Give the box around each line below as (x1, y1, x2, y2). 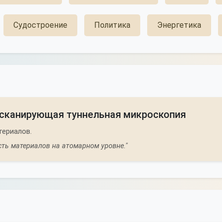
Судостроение (13, 20, 67, 30)
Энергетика (157, 20, 201, 30)
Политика (94, 20, 130, 30)
